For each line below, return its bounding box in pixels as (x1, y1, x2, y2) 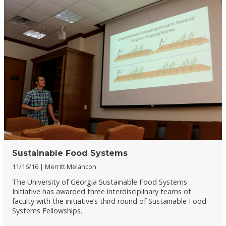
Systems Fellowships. (12, 206, 83, 216)
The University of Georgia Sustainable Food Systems (12, 177, 188, 187)
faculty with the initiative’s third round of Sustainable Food (12, 196, 207, 206)
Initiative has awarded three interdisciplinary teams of (12, 187, 191, 197)
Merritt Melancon (45, 161, 97, 171)
